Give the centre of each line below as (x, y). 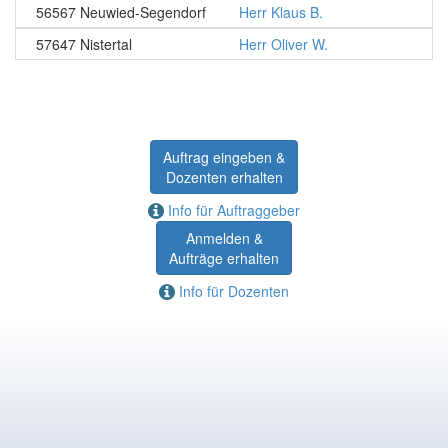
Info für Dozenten (232, 291)
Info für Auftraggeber (232, 210)
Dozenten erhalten (224, 177)
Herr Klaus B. (281, 12)
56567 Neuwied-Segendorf (121, 12)
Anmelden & (224, 238)
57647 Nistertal (84, 44)
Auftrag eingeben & (224, 157)
